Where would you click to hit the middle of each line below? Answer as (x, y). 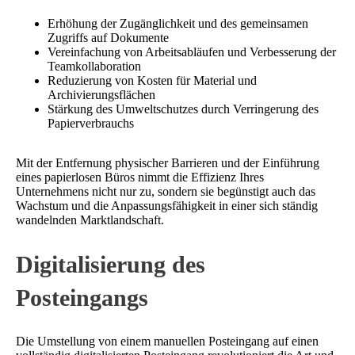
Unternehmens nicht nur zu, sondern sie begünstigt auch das (166, 191)
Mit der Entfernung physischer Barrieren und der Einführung (168, 162)
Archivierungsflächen (101, 94)
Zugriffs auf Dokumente (108, 37)
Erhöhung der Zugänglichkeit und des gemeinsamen (178, 23)
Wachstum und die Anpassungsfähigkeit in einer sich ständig (167, 205)
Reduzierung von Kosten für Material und (152, 80)
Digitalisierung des (111, 264)
